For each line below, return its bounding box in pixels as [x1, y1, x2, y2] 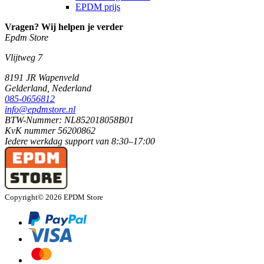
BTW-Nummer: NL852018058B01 [5, 115, 134, 126]
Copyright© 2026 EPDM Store [5, 193, 103, 202]
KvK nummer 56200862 [5, 126, 95, 136]
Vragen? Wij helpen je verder [5, 22, 123, 32]
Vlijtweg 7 [5, 52, 42, 63]
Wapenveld [38, 72, 79, 83]
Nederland [52, 83, 91, 94]
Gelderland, [5, 83, 49, 94]
